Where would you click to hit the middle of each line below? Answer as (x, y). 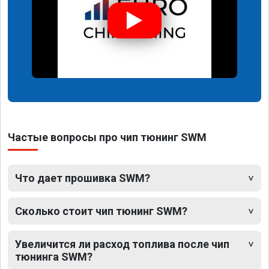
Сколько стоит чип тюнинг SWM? (101, 211)
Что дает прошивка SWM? (83, 178)
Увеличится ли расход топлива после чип (122, 244)
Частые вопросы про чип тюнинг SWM (107, 137)
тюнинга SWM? (54, 256)
